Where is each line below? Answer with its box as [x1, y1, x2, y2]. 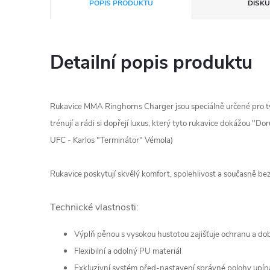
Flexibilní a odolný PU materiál [74, 246, 181, 257]
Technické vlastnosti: [50, 201, 139, 214]
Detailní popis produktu [50, 50, 253, 75]
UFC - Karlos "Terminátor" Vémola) [50, 135, 173, 146]
